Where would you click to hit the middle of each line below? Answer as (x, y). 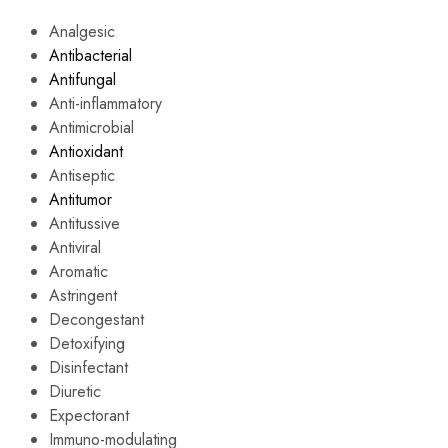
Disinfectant (88, 367)
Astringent (83, 295)
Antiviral (75, 247)
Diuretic (75, 391)
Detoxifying (87, 343)
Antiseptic (82, 175)
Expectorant (89, 415)
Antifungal (82, 79)
